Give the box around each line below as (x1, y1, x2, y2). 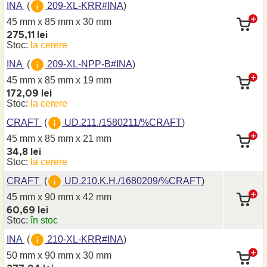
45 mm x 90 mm (7, 192, 76, 202)
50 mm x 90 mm (7, 250, 76, 260)
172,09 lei (7, 89, 52, 98)
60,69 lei (7, 206, 48, 215)
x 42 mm (76, 192, 111, 202)
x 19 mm (76, 75, 111, 85)
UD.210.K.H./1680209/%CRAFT (62, 175, 201, 186)
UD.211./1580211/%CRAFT (62, 117, 182, 128)
